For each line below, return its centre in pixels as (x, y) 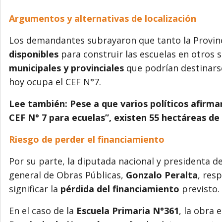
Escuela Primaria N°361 (128, 210)
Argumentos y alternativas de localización (103, 18)
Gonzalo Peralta (162, 175)
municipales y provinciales (66, 68)
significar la (35, 189)
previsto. (199, 189)
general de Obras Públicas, (67, 175)
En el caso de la (43, 210)
